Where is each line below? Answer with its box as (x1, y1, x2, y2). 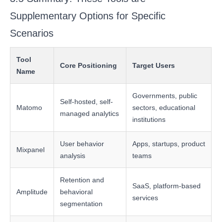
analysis (60, 152, 86, 160)
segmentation (60, 200, 103, 208)
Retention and (60, 176, 105, 184)
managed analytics (60, 110, 119, 118)
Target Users (132, 61, 175, 70)
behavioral (60, 188, 93, 196)
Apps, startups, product (132, 140, 206, 148)
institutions (132, 115, 166, 124)
